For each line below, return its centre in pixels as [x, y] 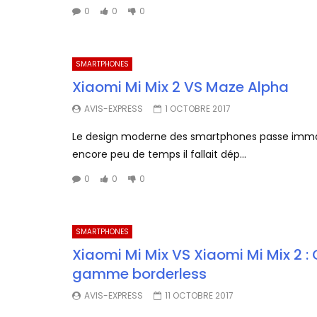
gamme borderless [139, 274]
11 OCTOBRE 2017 [199, 296]
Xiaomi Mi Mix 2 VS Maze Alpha [180, 87]
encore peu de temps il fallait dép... [159, 155]
